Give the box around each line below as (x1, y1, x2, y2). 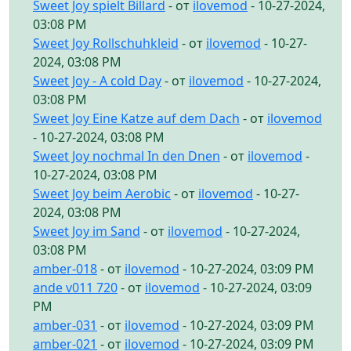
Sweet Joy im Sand (33, 222, 140, 240)
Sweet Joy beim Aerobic (33, 184, 171, 202)
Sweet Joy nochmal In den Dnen (33, 147, 220, 165)
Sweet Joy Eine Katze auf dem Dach (33, 109, 240, 127)
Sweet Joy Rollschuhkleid (33, 34, 179, 52)
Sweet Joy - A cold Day (33, 71, 161, 89)
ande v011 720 (33, 278, 118, 296)
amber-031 (33, 316, 97, 334)
